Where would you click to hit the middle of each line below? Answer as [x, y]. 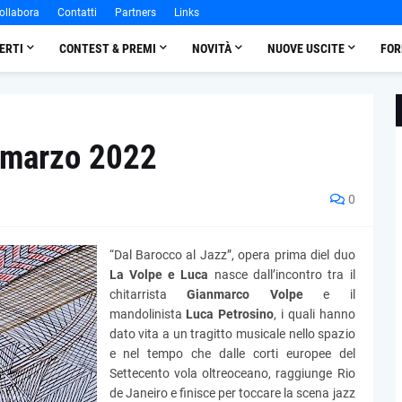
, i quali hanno [315, 314]
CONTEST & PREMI [107, 48]
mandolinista [148, 314]
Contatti [77, 13]
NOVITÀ [211, 48]
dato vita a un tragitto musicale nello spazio [232, 334]
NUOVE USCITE [306, 48]
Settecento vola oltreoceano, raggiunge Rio [232, 373]
